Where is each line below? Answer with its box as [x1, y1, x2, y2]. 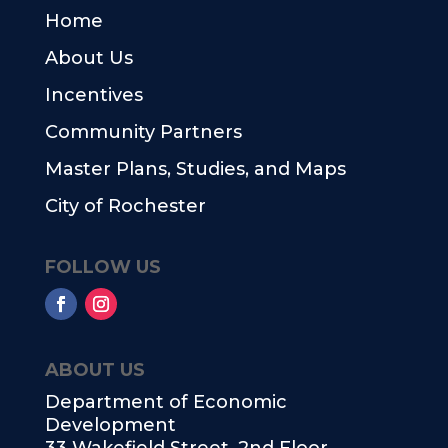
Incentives [44, 84, 143, 106]
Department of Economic [44, 391, 287, 413]
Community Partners [44, 121, 242, 143]
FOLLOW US [44, 256, 161, 278]
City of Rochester [44, 195, 206, 217]
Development [44, 414, 176, 436]
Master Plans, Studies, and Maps [44, 158, 346, 180]
